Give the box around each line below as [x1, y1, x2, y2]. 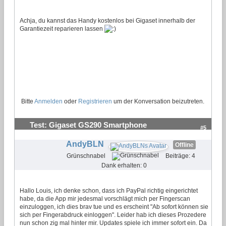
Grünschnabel [66, 152, 105, 159]
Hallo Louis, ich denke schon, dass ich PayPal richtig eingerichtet [20, 187, 198, 194]
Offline [175, 141, 194, 148]
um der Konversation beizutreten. [112, 97, 204, 105]
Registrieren [78, 97, 112, 105]
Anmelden [34, 97, 63, 105]
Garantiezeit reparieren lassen [20, 25, 104, 32]
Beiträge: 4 [165, 152, 195, 159]
